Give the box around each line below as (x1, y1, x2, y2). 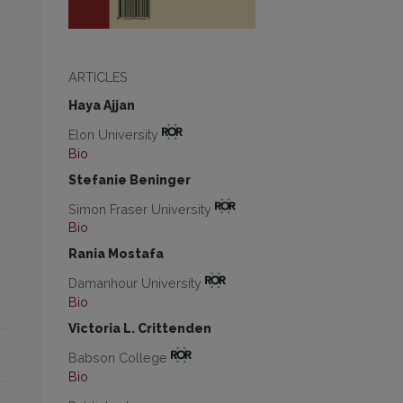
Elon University (68, 126, 162, 142)
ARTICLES (68, 69, 128, 85)
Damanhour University (68, 275, 205, 291)
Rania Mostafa (68, 246, 164, 262)
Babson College (68, 349, 171, 365)
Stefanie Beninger (68, 172, 191, 187)
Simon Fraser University (68, 201, 215, 217)
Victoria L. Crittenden (68, 321, 211, 336)
